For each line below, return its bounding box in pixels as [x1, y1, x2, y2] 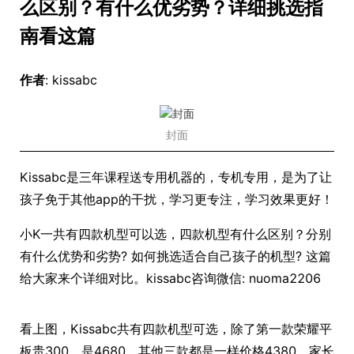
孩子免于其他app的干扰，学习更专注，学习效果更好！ [20, 191, 333, 207]
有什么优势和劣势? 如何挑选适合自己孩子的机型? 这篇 [20, 248, 331, 264]
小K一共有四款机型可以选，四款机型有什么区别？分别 [20, 226, 331, 242]
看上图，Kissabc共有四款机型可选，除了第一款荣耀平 [20, 321, 332, 337]
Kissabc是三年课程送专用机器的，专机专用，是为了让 [20, 169, 332, 185]
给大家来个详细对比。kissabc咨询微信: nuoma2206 [20, 270, 321, 286]
